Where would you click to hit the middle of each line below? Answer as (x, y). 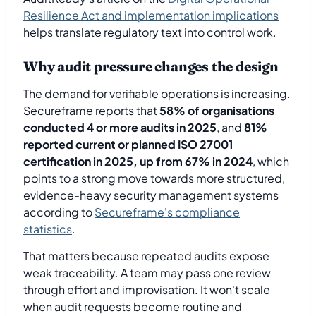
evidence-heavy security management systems (151, 195)
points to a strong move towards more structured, (154, 178)
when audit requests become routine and (133, 307)
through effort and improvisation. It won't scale (147, 290)
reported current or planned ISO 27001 (128, 144)
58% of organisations (217, 110)
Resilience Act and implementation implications (151, 15)
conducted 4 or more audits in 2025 (120, 127)
